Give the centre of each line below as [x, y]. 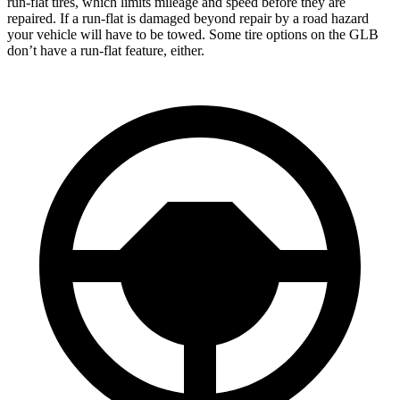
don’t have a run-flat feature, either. [106, 50]
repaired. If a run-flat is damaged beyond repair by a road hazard [188, 18]
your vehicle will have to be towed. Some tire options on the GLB [193, 34]
